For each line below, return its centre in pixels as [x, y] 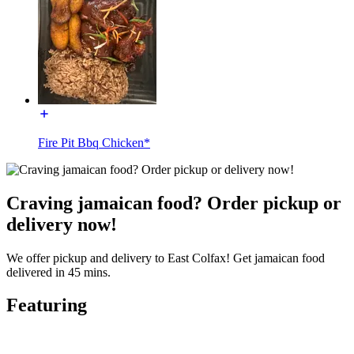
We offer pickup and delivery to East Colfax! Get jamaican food [166, 258]
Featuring [47, 305]
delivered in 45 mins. [58, 272]
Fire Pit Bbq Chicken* [94, 142]
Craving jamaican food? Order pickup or [174, 203]
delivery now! [62, 224]
